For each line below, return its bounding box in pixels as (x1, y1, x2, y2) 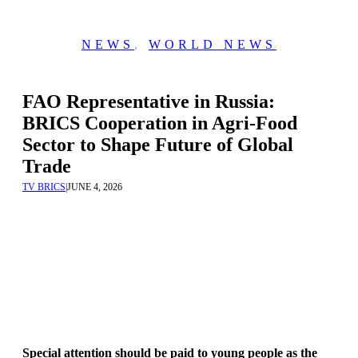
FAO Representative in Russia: (22, 91, 275, 112)
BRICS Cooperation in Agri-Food (22, 113, 297, 133)
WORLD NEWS (149, 38, 276, 51)
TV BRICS (22, 181, 66, 193)
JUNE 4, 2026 (67, 181, 122, 193)
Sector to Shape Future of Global (22, 134, 293, 155)
